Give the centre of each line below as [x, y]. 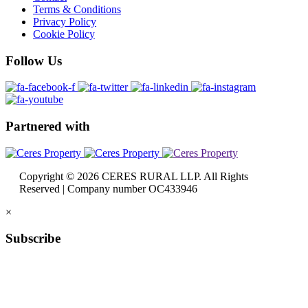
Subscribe [33, 239]
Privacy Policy [65, 21]
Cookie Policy [64, 34]
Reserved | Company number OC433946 [108, 188]
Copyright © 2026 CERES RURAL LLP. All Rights [134, 176]
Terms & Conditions [77, 9]
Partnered [35, 126]
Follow [26, 60]
